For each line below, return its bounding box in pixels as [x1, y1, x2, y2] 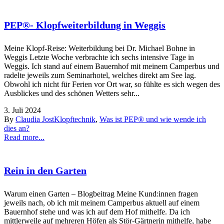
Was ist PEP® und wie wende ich [99, 115, 206, 124]
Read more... [4, 133, 44, 142]
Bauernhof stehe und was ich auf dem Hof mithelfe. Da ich [4, 207, 190, 216]
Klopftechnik [54, 115, 95, 124]
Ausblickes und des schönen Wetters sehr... [4, 89, 139, 98]
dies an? [4, 124, 29, 133]
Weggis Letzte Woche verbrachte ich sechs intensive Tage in [4, 53, 194, 62]
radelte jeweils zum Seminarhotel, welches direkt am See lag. [4, 71, 196, 80]
